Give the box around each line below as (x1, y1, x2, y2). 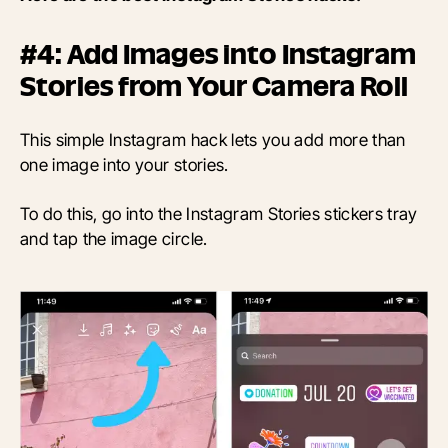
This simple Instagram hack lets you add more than (20, 129, 406, 151)
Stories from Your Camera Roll (20, 73, 408, 101)
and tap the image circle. (20, 228, 208, 250)
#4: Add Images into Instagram (20, 41, 416, 69)
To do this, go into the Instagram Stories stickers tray (20, 203, 418, 225)
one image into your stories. (20, 154, 229, 176)
